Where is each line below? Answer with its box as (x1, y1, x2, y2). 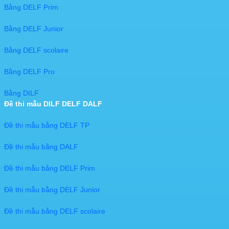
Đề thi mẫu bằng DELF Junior (4, 186, 100, 194)
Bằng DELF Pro (4, 67, 55, 76)
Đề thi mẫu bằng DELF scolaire (4, 207, 105, 216)
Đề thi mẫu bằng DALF (4, 143, 78, 151)
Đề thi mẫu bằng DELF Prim (4, 164, 95, 173)
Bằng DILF (4, 89, 39, 98)
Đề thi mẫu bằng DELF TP (4, 121, 89, 130)
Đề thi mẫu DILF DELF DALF (4, 100, 102, 108)
